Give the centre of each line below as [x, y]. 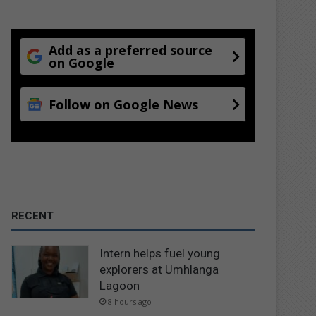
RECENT [33, 215]
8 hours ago [130, 301]
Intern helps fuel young [160, 253]
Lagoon [120, 285]
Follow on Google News [124, 104]
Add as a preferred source [131, 50]
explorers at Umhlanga [159, 269]
